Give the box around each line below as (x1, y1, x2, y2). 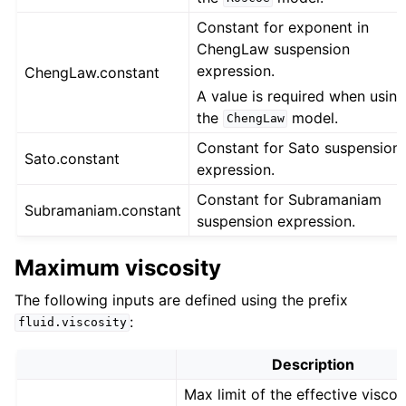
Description (272, 354, 355, 373)
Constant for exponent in (197, 17, 370, 36)
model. (287, 108, 339, 127)
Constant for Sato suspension (197, 138, 401, 157)
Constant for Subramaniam (197, 189, 382, 208)
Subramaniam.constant (24, 200, 182, 219)
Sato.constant (24, 149, 121, 168)
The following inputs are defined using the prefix (14, 290, 348, 309)
